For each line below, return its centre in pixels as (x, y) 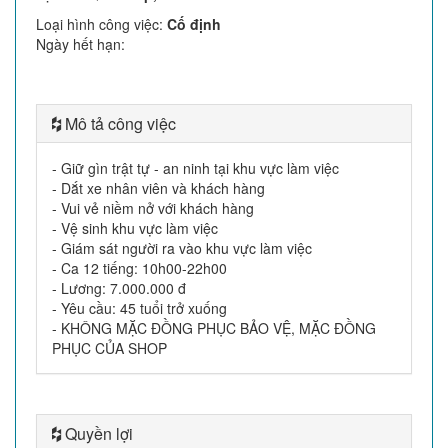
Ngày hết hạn (78, 43)
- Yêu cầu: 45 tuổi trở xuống (139, 307)
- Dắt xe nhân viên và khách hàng (158, 187)
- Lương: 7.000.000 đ (119, 287)
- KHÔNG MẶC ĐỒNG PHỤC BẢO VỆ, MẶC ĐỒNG (214, 327)
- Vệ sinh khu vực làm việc (135, 227)
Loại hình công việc (97, 23)
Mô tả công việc (118, 123)
